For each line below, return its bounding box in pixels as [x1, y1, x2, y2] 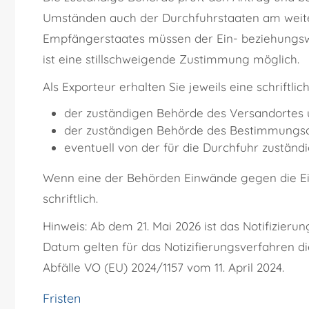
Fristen [43, 290, 81, 307]
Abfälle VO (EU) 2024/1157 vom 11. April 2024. [43, 260, 284, 275]
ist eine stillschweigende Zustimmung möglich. [43, 52, 299, 67]
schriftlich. [43, 191, 98, 206]
